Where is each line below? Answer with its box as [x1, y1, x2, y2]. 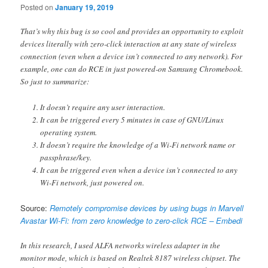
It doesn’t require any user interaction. [39, 101, 165, 112]
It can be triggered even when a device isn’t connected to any [39, 164, 237, 175]
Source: [20, 202, 50, 214]
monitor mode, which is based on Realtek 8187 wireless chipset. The [20, 252, 241, 263]
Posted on [20, 2, 56, 13]
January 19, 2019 [55, 2, 114, 13]
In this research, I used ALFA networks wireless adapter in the [20, 239, 221, 251]
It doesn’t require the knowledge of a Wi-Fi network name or [39, 139, 235, 150]
